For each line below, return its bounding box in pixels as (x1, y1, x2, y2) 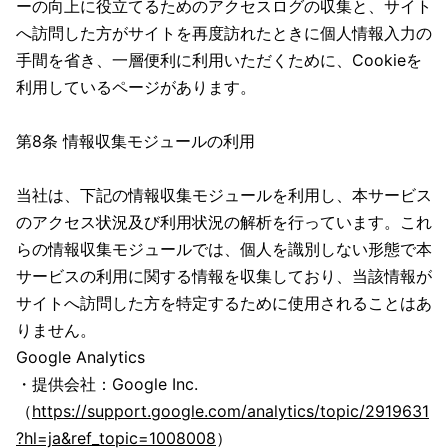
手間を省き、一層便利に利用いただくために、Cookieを (16, 50, 422, 70)
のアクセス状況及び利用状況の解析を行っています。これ (16, 212, 432, 232)
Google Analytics (16, 347, 145, 367)
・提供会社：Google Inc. (16, 374, 198, 394)
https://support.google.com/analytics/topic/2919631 (32, 401, 429, 421)
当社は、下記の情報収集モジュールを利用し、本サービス (16, 185, 432, 205)
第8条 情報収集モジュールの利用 (16, 131, 255, 151)
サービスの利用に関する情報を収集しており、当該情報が (16, 266, 432, 286)
